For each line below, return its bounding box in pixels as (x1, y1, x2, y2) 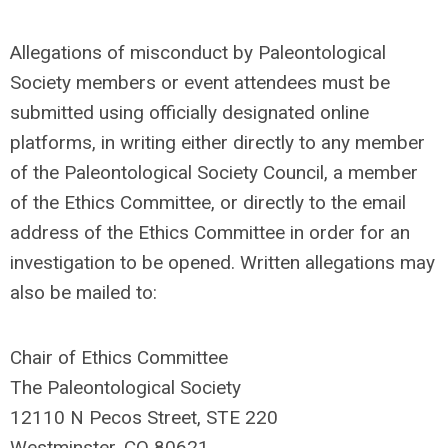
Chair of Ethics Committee (10, 346, 228, 369)
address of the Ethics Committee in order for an (10, 221, 410, 244)
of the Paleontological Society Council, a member (10, 161, 418, 184)
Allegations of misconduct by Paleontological (10, 41, 386, 64)
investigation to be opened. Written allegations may (10, 251, 435, 274)
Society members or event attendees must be (10, 71, 390, 94)
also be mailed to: (10, 281, 157, 304)
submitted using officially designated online (10, 101, 369, 124)
